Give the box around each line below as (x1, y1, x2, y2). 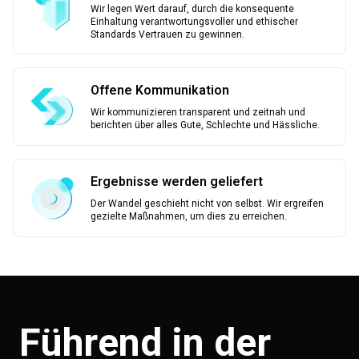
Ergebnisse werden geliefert (91, 173, 263, 189)
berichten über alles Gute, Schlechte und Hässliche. (91, 119, 320, 131)
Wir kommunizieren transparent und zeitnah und (91, 106, 305, 118)
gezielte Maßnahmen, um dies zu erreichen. (91, 210, 287, 222)
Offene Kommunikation (91, 82, 229, 98)
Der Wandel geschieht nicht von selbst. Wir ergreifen (91, 197, 324, 209)
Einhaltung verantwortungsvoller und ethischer (91, 15, 298, 27)
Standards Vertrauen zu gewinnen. (91, 28, 244, 40)
